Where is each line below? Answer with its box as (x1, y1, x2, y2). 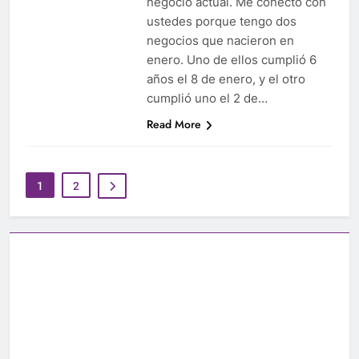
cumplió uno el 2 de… (146, 91, 268, 107)
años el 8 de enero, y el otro (146, 71, 305, 87)
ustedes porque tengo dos (146, 14, 296, 30)
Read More (146, 116, 201, 133)
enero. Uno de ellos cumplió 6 (146, 52, 317, 68)
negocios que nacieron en (146, 33, 294, 49)
